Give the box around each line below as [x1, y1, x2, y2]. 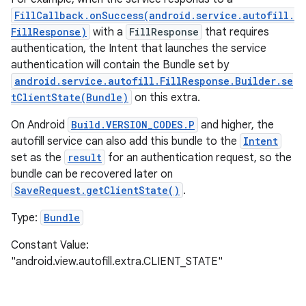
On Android [11, 118, 68, 132]
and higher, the [198, 118, 274, 132]
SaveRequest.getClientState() [14, 184, 180, 197]
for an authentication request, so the [105, 151, 292, 165]
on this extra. [132, 91, 200, 105]
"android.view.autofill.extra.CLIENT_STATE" [11, 255, 223, 268]
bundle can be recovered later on [11, 167, 173, 181]
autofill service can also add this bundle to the [11, 135, 240, 148]
